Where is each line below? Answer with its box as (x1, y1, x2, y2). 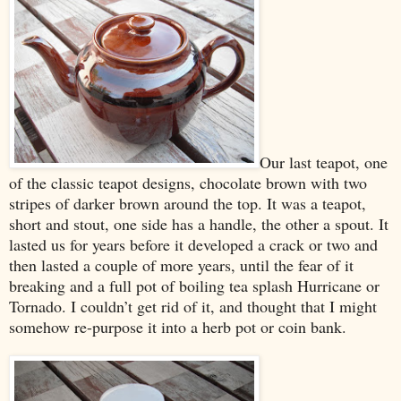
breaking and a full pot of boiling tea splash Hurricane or (9, 274, 380, 296)
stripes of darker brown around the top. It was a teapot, (9, 192, 366, 214)
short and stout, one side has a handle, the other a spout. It (9, 212, 388, 235)
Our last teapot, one (260, 150, 388, 173)
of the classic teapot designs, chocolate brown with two (9, 171, 367, 193)
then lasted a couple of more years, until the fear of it (9, 253, 354, 276)
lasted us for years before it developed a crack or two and (9, 233, 378, 255)
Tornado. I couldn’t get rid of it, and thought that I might (9, 294, 377, 317)
